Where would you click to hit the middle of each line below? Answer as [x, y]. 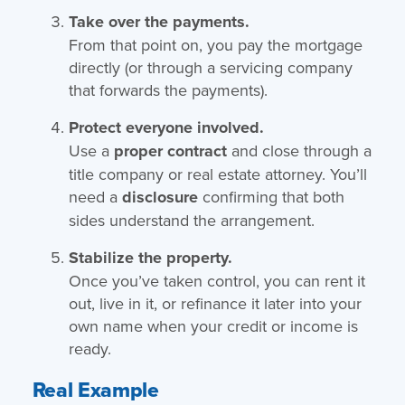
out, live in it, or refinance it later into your [215, 303]
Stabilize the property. [150, 257]
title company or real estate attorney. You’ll [217, 174]
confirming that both [271, 196]
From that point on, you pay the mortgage [215, 44]
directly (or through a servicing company [210, 67]
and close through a [299, 150]
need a [95, 196]
